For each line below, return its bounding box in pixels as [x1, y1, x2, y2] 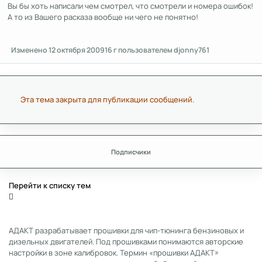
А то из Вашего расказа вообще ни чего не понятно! [8, 12, 200, 23]
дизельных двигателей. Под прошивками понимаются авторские [9, 236, 243, 247]
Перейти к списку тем [9, 180, 91, 191]
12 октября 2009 [49, 45, 105, 56]
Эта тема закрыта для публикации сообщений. [20, 94, 195, 105]
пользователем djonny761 [117, 45, 210, 56]
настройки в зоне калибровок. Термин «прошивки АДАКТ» [9, 247, 219, 258]
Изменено [11, 45, 49, 56]
